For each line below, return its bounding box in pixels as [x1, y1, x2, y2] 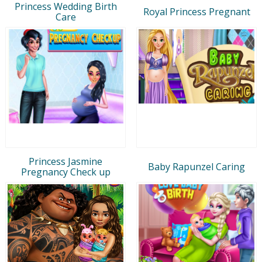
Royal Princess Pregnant [143, 5, 250, 18]
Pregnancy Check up [20, 165, 111, 178]
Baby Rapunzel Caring [148, 160, 245, 173]
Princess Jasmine [29, 154, 102, 168]
